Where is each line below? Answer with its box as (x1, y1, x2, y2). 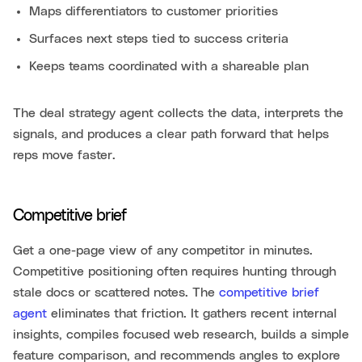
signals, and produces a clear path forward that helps (13, 127, 329, 141)
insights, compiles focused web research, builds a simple (13, 327, 349, 341)
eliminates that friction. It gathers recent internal (47, 306, 337, 320)
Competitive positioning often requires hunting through (13, 264, 336, 278)
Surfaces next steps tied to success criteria (29, 32, 288, 45)
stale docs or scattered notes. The (13, 285, 219, 299)
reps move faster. (13, 148, 116, 162)
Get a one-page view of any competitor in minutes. (13, 243, 313, 257)
